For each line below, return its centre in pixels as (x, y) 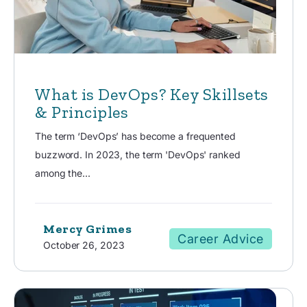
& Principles (82, 112)
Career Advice (220, 238)
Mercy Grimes (88, 229)
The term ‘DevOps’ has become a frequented (135, 136)
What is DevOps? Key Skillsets (152, 94)
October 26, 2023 (84, 245)
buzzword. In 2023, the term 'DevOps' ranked (138, 154)
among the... (63, 173)
